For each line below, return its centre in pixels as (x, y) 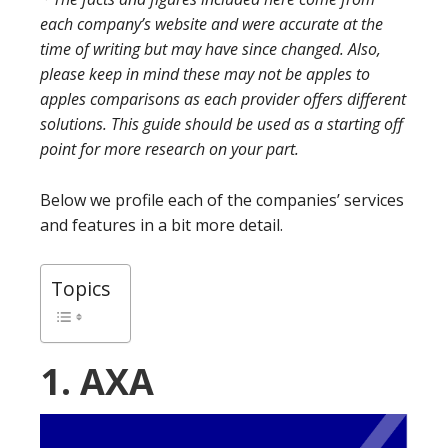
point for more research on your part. (169, 149)
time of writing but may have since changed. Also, (210, 49)
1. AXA (97, 381)
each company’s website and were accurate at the (211, 24)
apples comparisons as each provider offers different (223, 99)
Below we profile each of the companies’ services (222, 200)
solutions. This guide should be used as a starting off (221, 124)
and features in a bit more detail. (161, 225)
